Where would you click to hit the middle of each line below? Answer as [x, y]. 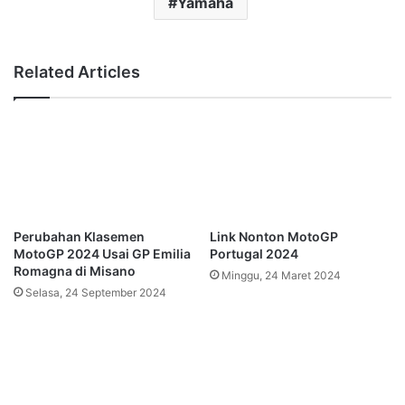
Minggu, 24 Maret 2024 [281, 276]
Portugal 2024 [254, 254]
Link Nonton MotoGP [274, 237]
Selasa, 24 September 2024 [96, 293]
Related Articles [77, 72]
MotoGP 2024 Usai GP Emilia [102, 254]
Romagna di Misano [75, 271]
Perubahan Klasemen [79, 237]
